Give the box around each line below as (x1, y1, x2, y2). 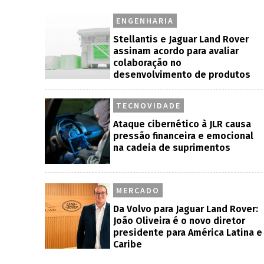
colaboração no (113, 57, 181, 68)
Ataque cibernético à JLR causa (113, 118, 251, 130)
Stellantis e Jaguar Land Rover (113, 34, 249, 45)
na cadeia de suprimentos (113, 142, 230, 153)
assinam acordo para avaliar (113, 45, 239, 57)
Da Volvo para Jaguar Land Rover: (113, 203, 258, 214)
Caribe (113, 239, 142, 250)
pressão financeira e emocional (113, 130, 253, 141)
